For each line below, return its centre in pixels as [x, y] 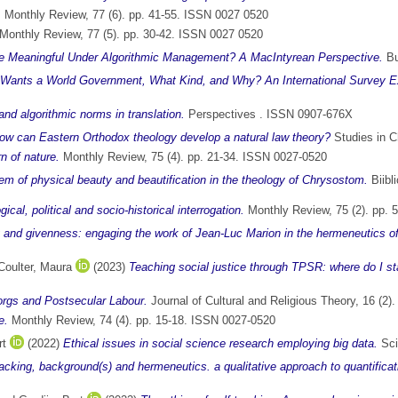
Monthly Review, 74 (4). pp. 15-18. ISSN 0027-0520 [142, 321]
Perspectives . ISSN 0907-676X [269, 115]
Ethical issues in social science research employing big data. [220, 344]
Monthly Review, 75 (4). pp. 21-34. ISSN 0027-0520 [193, 157]
